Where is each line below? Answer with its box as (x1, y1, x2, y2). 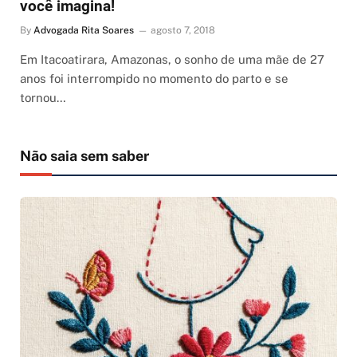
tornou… (20, 90, 66, 104)
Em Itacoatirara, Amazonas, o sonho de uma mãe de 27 (20, 52, 324, 66)
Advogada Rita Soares (33, 24, 134, 36)
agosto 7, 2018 (151, 24, 215, 36)
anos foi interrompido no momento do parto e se (20, 71, 288, 85)
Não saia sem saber (20, 147, 149, 164)
